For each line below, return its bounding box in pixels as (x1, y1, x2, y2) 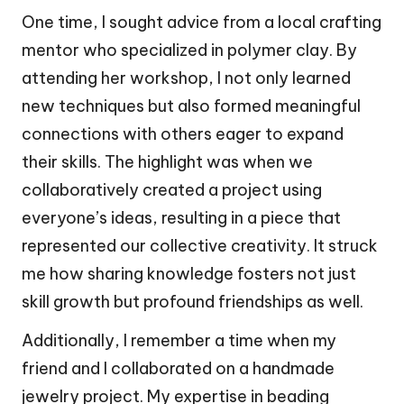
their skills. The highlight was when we (22, 151, 313, 172)
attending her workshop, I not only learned (22, 67, 351, 88)
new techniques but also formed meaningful (22, 95, 361, 116)
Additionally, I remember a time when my (22, 329, 336, 351)
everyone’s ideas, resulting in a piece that (22, 207, 341, 228)
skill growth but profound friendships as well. (22, 290, 363, 312)
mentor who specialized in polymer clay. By (22, 39, 357, 60)
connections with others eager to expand (22, 123, 344, 144)
